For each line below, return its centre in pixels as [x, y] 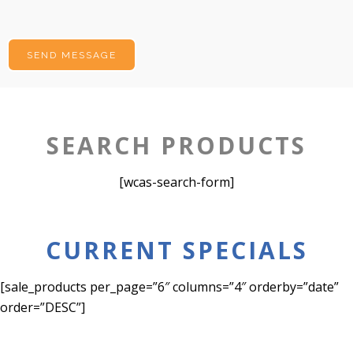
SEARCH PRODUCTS [176, 145]
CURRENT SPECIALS [176, 250]
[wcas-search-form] [176, 182]
